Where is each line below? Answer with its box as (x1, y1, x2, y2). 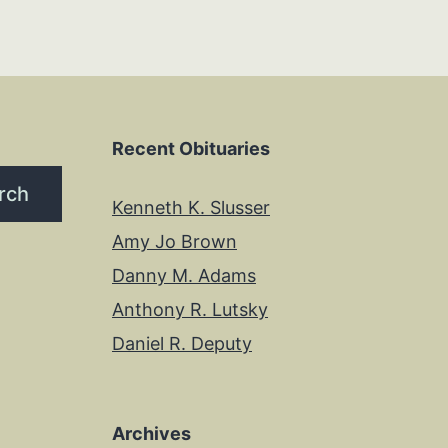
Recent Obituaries (112, 137, 270, 159)
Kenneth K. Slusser (112, 196, 270, 218)
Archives (112, 422, 191, 444)
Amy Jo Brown (112, 230, 237, 252)
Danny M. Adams (112, 264, 256, 286)
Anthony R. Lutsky (112, 298, 268, 320)
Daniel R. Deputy (112, 332, 252, 354)
